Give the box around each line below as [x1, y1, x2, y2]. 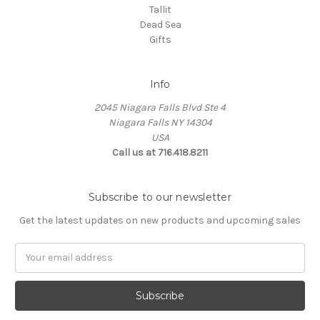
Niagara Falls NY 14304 [108, 116, 212, 129]
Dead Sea [139, 18, 181, 31]
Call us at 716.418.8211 [112, 146, 208, 159]
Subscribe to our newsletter [89, 190, 231, 204]
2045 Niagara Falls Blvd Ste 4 [94, 101, 226, 114]
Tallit [149, 3, 171, 16]
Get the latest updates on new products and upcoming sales [19, 214, 301, 226]
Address [15, 259, 53, 271]
